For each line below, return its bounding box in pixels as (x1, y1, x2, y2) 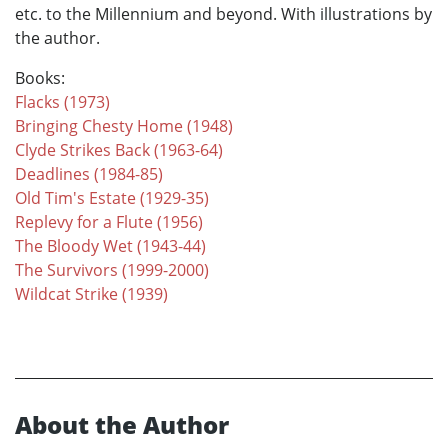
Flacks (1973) (15, 91, 110, 114)
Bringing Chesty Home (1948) (15, 115, 233, 138)
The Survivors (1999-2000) (15, 259, 209, 282)
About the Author (15, 408, 229, 442)
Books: (15, 67, 65, 90)
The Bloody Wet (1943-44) (15, 235, 206, 258)
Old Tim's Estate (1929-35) (15, 187, 209, 210)
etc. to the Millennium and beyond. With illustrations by (15, 3, 432, 26)
